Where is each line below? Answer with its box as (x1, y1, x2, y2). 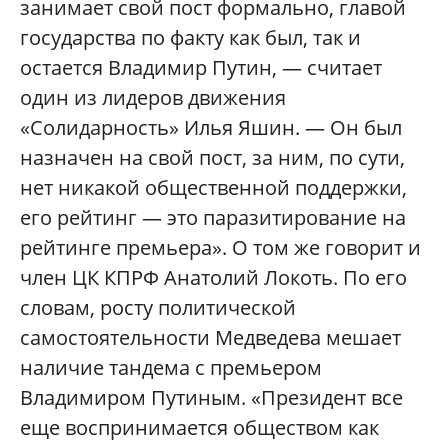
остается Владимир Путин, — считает (20, 54, 382, 82)
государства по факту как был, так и (20, 24, 361, 52)
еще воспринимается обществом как (20, 414, 379, 442)
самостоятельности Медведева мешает (20, 324, 401, 352)
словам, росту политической (20, 294, 296, 322)
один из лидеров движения (20, 84, 286, 112)
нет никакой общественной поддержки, (20, 174, 407, 202)
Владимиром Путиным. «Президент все (20, 384, 403, 412)
